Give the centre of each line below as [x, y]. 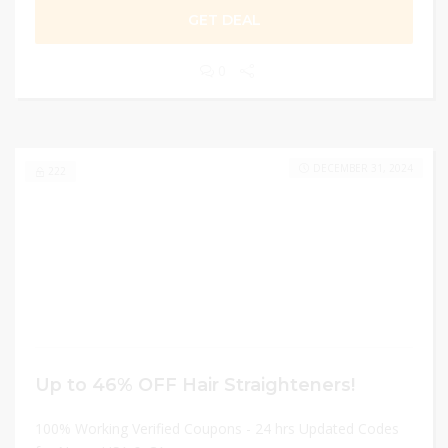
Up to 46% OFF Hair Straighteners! [195, 384]
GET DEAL [224, 20]
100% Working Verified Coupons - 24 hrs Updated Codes [217, 428]
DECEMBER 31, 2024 [363, 168]
